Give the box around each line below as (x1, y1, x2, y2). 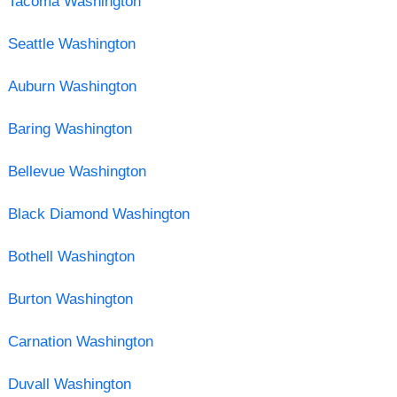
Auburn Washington (7, 77, 136, 95)
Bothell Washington (7, 247, 135, 265)
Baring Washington (7, 120, 132, 137)
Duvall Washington (7, 375, 131, 393)
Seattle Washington (7, 35, 136, 52)
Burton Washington (7, 290, 133, 307)
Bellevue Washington (7, 162, 146, 180)
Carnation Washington (7, 332, 153, 350)
